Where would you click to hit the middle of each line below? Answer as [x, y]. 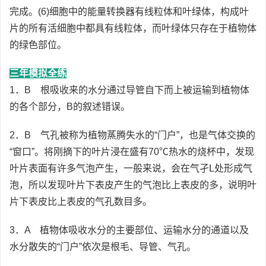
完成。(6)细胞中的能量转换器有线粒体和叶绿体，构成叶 [129, 12]
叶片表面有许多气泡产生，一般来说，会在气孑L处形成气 [131, 168]
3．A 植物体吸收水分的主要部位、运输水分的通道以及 [129, 230]
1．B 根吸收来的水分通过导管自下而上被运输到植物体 [129, 90]
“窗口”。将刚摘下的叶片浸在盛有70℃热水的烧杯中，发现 [132, 152]
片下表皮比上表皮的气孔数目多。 [81, 202]
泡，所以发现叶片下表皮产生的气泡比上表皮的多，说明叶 [133, 185]
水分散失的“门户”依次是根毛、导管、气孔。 [103, 247]
